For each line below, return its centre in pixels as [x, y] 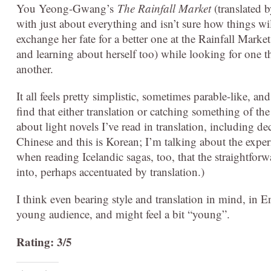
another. [35, 68]
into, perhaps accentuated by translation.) [110, 171]
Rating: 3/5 [44, 241]
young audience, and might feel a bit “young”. [123, 214]
